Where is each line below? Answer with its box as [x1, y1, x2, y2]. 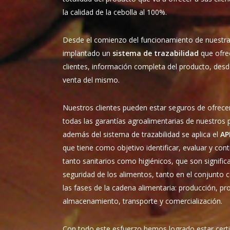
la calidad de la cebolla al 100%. [63, 7, 167, 17]
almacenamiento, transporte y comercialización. [63, 196, 223, 206]
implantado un [63, 48, 113, 59]
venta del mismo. [63, 75, 120, 85]
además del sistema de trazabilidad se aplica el [63, 129, 221, 140]
